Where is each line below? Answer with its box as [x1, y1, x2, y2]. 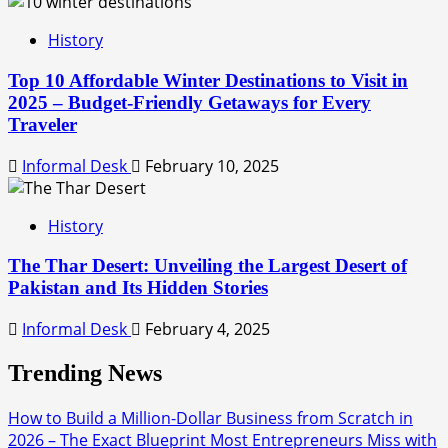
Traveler [8, 113, 77, 135]
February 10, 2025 [141, 154, 279, 177]
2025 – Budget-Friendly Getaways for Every [8, 91, 371, 113]
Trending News [8, 359, 162, 386]
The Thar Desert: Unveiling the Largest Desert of [8, 255, 407, 277]
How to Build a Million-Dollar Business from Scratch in [8, 406, 413, 429]
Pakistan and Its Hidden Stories [8, 277, 268, 299]
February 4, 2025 [141, 318, 270, 341]
